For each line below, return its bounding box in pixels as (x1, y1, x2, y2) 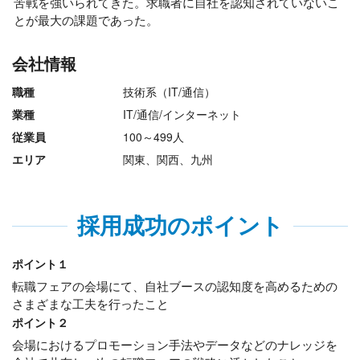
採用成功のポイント (76, 208, 284, 241)
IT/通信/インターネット (122, 106, 241, 122)
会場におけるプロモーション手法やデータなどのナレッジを (12, 336, 337, 353)
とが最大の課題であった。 (14, 11, 158, 28)
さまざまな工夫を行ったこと (12, 295, 169, 312)
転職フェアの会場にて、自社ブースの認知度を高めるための (12, 277, 337, 294)
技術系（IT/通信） (122, 84, 215, 100)
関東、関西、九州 (122, 151, 213, 167)
